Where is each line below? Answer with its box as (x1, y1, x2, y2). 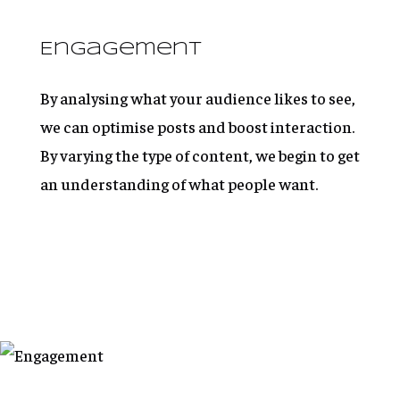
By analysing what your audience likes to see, (39, 87, 355, 109)
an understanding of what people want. (39, 173, 318, 195)
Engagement (39, 41, 202, 59)
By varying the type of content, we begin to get (39, 145, 360, 166)
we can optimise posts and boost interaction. (39, 116, 354, 137)
